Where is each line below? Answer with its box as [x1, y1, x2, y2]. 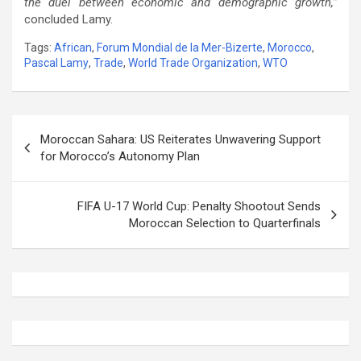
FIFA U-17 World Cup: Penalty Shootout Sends [77, 198, 321, 214]
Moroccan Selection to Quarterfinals [129, 215, 321, 230]
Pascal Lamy [24, 56, 89, 69]
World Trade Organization [128, 56, 258, 69]
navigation [11, 140, 106, 164]
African [54, 40, 92, 54]
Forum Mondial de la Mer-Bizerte [97, 40, 263, 54]
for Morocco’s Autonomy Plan [40, 148, 200, 164]
